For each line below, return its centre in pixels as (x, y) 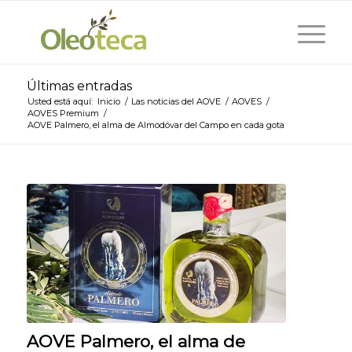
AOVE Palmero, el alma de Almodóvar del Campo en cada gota (156, 125)
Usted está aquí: (60, 101)
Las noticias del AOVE (176, 101)
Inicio (108, 101)
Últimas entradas (79, 86)
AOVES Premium (63, 113)
